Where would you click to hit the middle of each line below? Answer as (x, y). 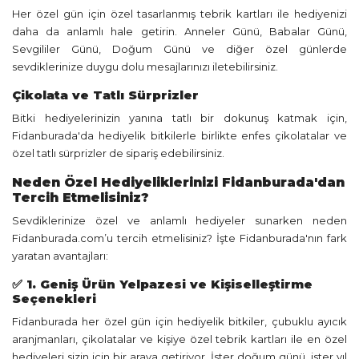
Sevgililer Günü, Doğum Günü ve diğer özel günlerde (179, 49)
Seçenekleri (54, 298)
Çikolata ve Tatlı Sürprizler (105, 95)
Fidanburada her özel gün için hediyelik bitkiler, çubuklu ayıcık (179, 321)
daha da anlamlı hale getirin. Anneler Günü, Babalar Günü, (179, 31)
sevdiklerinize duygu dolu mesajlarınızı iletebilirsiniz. (145, 67)
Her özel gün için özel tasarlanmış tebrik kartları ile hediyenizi (179, 14)
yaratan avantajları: (60, 256)
